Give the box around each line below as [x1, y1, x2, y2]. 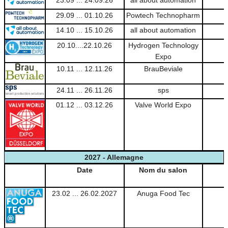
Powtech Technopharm [126, 11, 201, 19]
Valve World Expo [135, 101, 192, 109]
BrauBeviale [144, 64, 183, 73]
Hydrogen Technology [128, 41, 198, 49]
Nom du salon [139, 165, 188, 174]
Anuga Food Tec [136, 189, 190, 197]
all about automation [130, 26, 196, 35]
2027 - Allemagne [84, 153, 144, 161]
